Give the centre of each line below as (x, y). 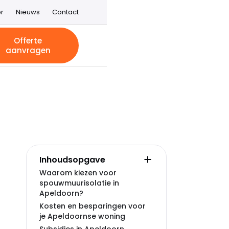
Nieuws (28, 12)
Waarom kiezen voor (78, 173)
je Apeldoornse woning (82, 216)
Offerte (28, 41)
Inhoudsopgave (72, 159)
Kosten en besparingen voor (93, 206)
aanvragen (28, 50)
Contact (65, 12)
